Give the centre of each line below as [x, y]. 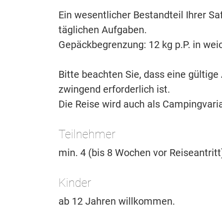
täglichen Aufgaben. [103, 30]
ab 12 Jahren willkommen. [117, 201]
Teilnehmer [87, 135]
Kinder [75, 183]
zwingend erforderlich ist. [114, 89]
